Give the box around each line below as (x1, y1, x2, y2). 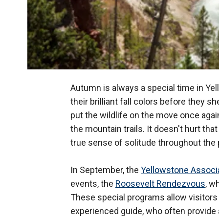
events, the (70, 178, 115, 189)
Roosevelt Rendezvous (115, 178, 205, 189)
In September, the (70, 165, 141, 175)
